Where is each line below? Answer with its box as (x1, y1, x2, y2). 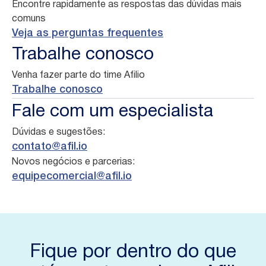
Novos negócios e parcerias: (12, 158, 135, 166)
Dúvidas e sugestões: (12, 128, 105, 137)
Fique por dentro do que (30, 243, 236, 261)
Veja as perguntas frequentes (12, 28, 163, 38)
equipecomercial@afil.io (12, 172, 132, 181)
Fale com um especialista (12, 104, 213, 120)
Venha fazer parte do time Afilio (12, 71, 145, 80)
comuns (12, 15, 46, 23)
